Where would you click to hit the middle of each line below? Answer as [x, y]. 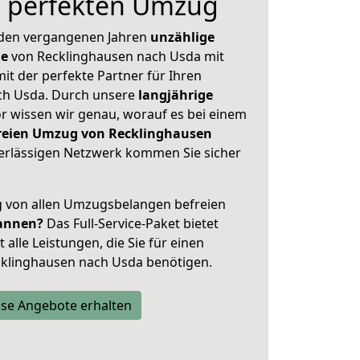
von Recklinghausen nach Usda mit [116, 56]
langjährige [176, 95]
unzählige [182, 37]
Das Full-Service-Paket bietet [131, 223]
